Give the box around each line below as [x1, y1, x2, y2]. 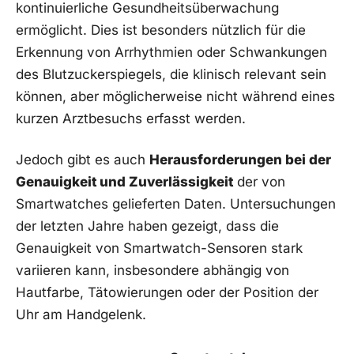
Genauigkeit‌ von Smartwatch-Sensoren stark [16, 239, 303, 256]
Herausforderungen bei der [149, 151, 331, 168]
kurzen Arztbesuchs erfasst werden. [16, 110, 246, 126]
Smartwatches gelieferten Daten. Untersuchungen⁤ [16, 195, 336, 212]
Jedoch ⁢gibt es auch [16, 151, 149, 168]
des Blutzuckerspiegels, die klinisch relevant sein [16, 66, 326, 82]
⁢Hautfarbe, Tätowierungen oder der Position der [16, 284, 318, 300]
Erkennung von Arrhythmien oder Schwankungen [16, 43, 327, 60]
